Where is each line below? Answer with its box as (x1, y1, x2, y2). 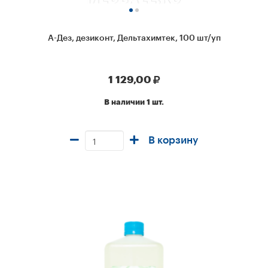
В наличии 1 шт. (104, 99, 164, 106)
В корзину (148, 135, 198, 145)
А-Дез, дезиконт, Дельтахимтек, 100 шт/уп (47, 34, 221, 42)
